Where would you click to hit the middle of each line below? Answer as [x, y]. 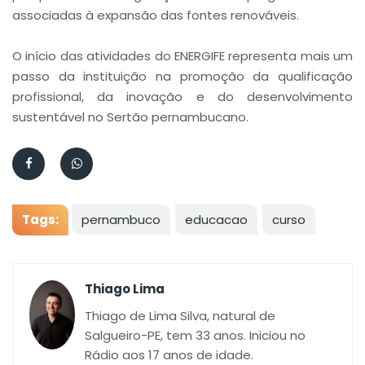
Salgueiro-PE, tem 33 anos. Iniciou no [195, 335]
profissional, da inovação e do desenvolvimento [182, 97]
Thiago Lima [124, 289]
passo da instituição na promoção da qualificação [182, 76]
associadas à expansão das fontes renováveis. [156, 15]
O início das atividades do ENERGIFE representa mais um [182, 56]
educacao [216, 220]
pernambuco [121, 220]
